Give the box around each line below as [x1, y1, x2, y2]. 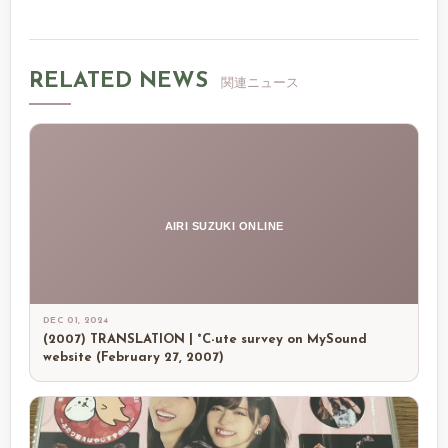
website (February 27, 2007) [43, 351, 224, 364]
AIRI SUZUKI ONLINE [164, 220, 284, 232]
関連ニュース [221, 77, 299, 90]
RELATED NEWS [29, 70, 215, 93]
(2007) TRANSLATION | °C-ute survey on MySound [43, 333, 367, 346]
